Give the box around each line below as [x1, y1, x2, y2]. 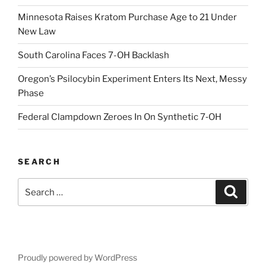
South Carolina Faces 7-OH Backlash [18, 50, 169, 61]
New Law [18, 26, 56, 37]
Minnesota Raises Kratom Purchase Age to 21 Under [18, 12, 237, 23]
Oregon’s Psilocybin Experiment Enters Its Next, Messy [18, 74, 247, 85]
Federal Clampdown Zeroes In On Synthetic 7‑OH [18, 112, 221, 123]
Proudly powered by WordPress [18, 252, 137, 263]
